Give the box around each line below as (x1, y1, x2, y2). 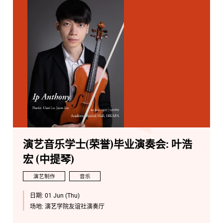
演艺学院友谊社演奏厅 (44, 202, 105, 210)
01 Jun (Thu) (44, 191, 80, 200)
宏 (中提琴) (23, 154, 74, 165)
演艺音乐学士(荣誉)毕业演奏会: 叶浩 (23, 139, 192, 150)
